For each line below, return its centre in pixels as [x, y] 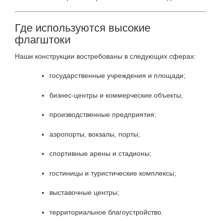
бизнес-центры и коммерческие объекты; [116, 95]
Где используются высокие [83, 28]
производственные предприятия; [103, 115]
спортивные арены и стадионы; [100, 154]
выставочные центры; [84, 193]
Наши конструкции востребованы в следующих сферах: [105, 56]
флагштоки [43, 39]
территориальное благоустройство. [106, 212]
